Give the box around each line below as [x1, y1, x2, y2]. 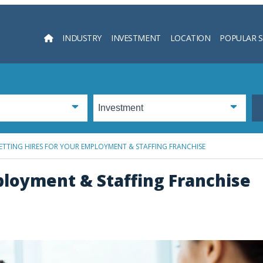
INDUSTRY [62, 32, 102, 43]
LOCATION [170, 32, 211, 43]
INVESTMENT [111, 32, 161, 43]
